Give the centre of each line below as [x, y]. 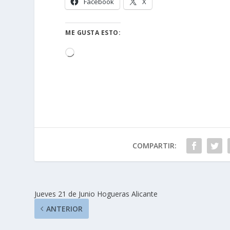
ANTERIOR [65, 209]
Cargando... [93, 53]
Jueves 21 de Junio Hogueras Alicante [96, 194]
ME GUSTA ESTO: [93, 33]
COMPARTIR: [154, 146]
